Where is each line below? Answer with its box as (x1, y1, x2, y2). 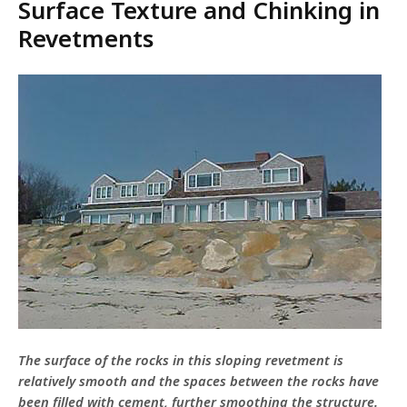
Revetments (18, 22, 154, 55)
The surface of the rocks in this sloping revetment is (18, 351, 343, 370)
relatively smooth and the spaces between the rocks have (18, 372, 379, 391)
